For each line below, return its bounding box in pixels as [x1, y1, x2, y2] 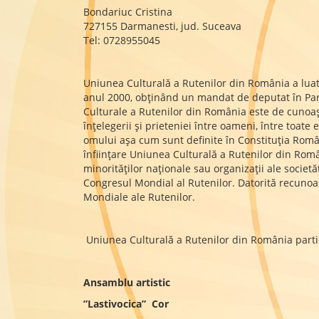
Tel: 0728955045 [83, 33, 160, 47]
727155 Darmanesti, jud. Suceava [83, 19, 241, 33]
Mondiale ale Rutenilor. [83, 190, 195, 204]
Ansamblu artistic [83, 276, 170, 289]
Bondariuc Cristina [83, 5, 172, 19]
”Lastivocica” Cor [83, 297, 169, 310]
